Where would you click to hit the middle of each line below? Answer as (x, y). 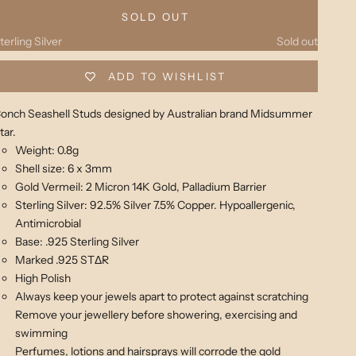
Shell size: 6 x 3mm (64, 169)
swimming (42, 333)
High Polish (43, 279)
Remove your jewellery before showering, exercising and (157, 315)
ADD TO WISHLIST (167, 77)
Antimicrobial (48, 224)
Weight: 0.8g (47, 151)
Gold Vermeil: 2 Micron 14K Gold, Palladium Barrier (141, 187)
